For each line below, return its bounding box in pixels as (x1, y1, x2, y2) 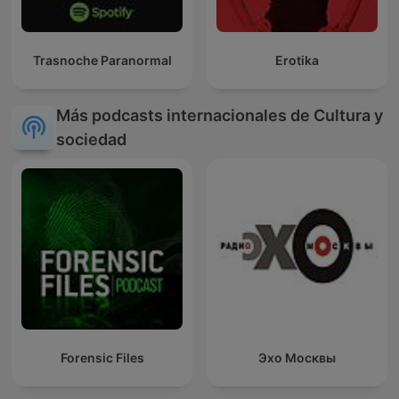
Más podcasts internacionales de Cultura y (56, 106, 383, 126)
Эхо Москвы (258, 350, 336, 366)
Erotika (275, 53, 319, 69)
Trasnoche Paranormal (32, 53, 172, 69)
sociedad (56, 130, 126, 150)
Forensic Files (60, 350, 144, 366)
